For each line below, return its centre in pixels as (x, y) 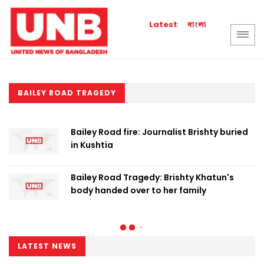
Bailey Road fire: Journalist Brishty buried (159, 132)
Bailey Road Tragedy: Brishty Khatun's (152, 177)
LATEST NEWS (47, 246)
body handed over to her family (138, 190)
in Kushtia (92, 145)
